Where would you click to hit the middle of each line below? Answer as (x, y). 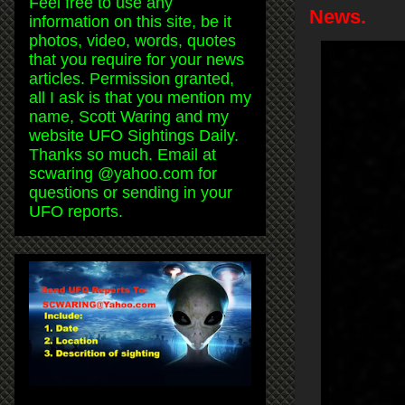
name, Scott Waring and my (129, 116)
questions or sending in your (131, 192)
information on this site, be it (130, 21)
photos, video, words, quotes (132, 40)
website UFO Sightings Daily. (134, 135)
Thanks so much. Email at (122, 154)
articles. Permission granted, (132, 78)
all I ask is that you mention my (140, 97)
